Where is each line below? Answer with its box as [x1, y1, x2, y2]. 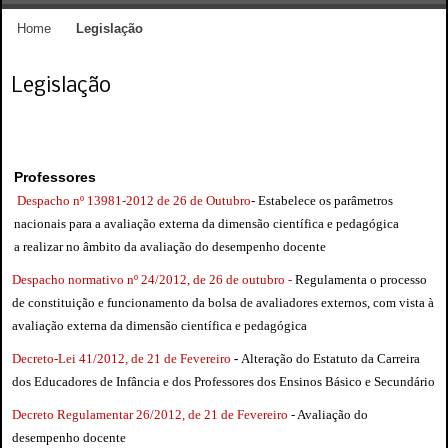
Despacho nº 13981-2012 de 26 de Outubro [14, 192, 251, 208]
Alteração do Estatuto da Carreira [241, 350, 420, 366]
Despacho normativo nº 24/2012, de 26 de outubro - [12, 271, 292, 287]
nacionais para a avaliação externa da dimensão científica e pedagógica [14, 215, 399, 231]
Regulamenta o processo [292, 271, 427, 287]
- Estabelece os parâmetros [251, 192, 393, 208]
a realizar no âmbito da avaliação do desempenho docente [14, 238, 326, 254]
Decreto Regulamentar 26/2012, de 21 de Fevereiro [12, 406, 288, 422]
